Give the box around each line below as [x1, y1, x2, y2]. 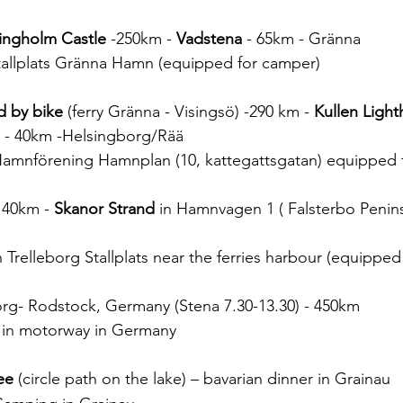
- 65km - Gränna [242, 29, 361, 49]
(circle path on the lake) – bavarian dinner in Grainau [13, 369, 395, 389]
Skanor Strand [54, 199, 155, 219]
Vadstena [176, 29, 242, 49]
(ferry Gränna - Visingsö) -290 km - [63, 102, 314, 121]
